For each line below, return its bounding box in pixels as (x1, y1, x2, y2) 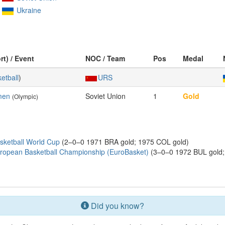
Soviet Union (85, 91, 126, 101)
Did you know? (88, 200, 144, 211)
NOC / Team (85, 53, 125, 63)
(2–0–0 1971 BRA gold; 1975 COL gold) (60, 137, 189, 147)
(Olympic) (12, 92, 38, 100)
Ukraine (16, 5, 41, 15)
